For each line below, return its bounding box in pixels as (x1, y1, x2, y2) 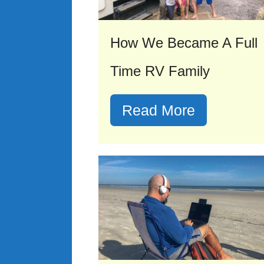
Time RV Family (110, 62, 210, 79)
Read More (122, 101, 195, 118)
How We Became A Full (110, 34, 258, 51)
